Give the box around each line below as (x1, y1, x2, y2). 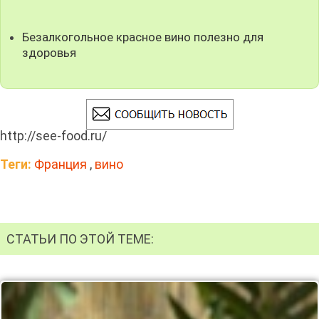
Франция (34, 157, 87, 172)
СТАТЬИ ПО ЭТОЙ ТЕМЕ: (6, 231, 154, 246)
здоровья (22, 45, 77, 60)
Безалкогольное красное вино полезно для (22, 29, 264, 44)
